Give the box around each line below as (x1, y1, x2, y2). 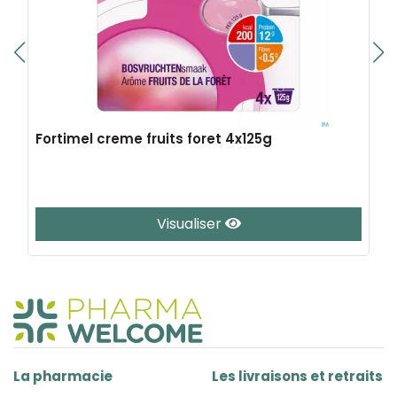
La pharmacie (13, 367, 113, 385)
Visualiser (156, 214, 225, 234)
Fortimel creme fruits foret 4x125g (35, 129, 272, 148)
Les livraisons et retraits (212, 367, 383, 385)
